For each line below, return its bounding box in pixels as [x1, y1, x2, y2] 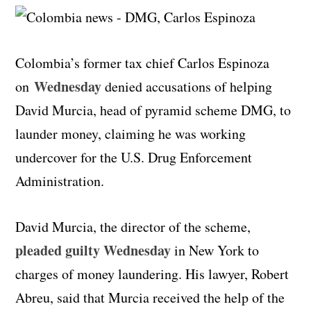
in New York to [171, 240, 260, 260]
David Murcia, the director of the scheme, [15, 217, 251, 236]
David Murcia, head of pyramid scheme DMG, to [15, 100, 292, 119]
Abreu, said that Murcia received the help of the [15, 287, 285, 307]
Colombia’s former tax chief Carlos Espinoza [15, 53, 270, 72]
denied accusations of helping [101, 76, 273, 96]
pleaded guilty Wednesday [15, 239, 171, 260]
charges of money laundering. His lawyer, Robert [15, 264, 289, 283]
